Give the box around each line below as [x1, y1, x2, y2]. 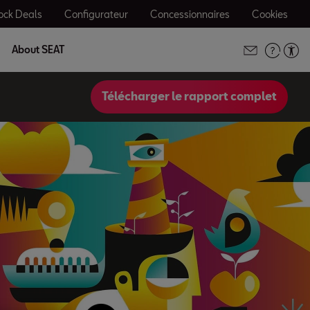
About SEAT [11, 44, 65, 55]
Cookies [252, 8, 288, 20]
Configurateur [64, 8, 128, 20]
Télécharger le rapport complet [102, 89, 277, 102]
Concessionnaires [150, 8, 230, 20]
